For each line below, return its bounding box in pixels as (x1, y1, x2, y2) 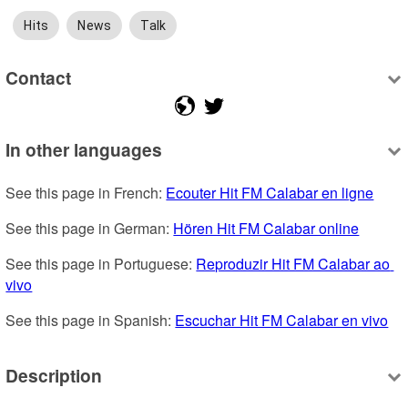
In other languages (5, 137, 163, 163)
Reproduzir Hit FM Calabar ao (196, 253, 391, 275)
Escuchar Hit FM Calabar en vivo (175, 310, 389, 331)
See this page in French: (5, 182, 167, 204)
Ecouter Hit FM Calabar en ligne (166, 182, 374, 204)
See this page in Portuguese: (5, 253, 197, 275)
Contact (5, 64, 72, 90)
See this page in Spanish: (5, 310, 176, 331)
